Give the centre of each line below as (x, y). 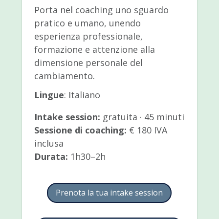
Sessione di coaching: (80, 130)
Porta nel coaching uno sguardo (101, 10)
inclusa (49, 143)
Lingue (49, 95)
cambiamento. (64, 76)
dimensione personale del (88, 63)
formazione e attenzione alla (94, 50)
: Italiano (82, 95)
